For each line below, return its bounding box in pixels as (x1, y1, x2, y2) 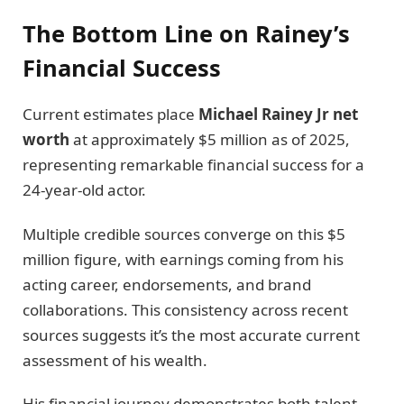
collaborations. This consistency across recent (23, 298, 348, 320)
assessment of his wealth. (23, 349, 207, 371)
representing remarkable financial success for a (23, 154, 364, 176)
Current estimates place (23, 104, 198, 125)
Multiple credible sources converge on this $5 (23, 223, 345, 244)
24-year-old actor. (23, 179, 146, 201)
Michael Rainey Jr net (198, 104, 358, 125)
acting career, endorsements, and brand (23, 273, 311, 295)
